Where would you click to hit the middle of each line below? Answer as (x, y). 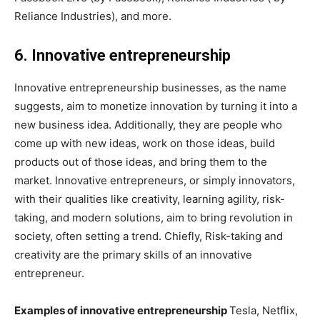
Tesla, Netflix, (264, 310)
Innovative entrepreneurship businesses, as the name (150, 87)
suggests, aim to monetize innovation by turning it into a (156, 106)
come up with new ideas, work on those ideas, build (145, 143)
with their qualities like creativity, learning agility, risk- (150, 199)
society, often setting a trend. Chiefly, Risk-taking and (149, 236)
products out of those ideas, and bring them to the (141, 161)
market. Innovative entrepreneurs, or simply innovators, (155, 180)
